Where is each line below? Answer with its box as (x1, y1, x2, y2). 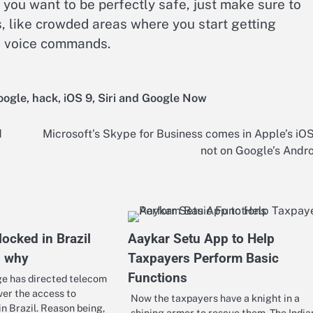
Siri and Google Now (98, 92, 207, 105)
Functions (127, 270, 187, 286)
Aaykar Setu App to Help (127, 231, 275, 247)
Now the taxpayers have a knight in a (130, 292, 300, 305)
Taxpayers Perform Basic (127, 250, 279, 267)
